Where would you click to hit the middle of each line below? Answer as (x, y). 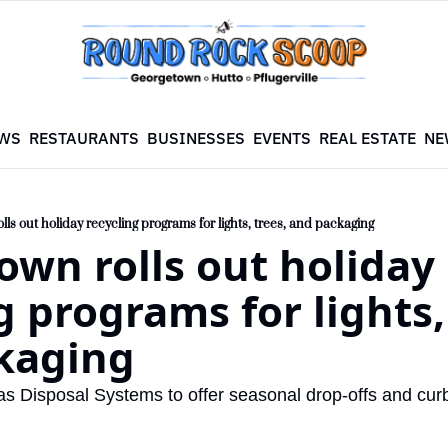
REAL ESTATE (368, 138)
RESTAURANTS (84, 138)
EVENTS (282, 138)
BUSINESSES (196, 138)
